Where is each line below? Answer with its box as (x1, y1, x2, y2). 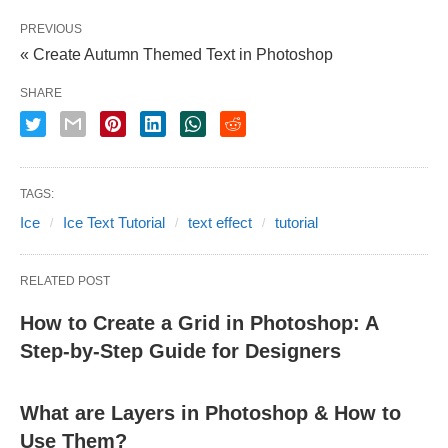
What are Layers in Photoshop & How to (20, 401, 401, 424)
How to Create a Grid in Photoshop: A (20, 311, 378, 334)
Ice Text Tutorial (63, 213, 165, 231)
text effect (188, 213, 252, 231)
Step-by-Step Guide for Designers (20, 339, 341, 362)
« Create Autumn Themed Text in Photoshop (20, 45, 333, 63)
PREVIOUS (20, 21, 82, 36)
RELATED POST (20, 273, 110, 288)
